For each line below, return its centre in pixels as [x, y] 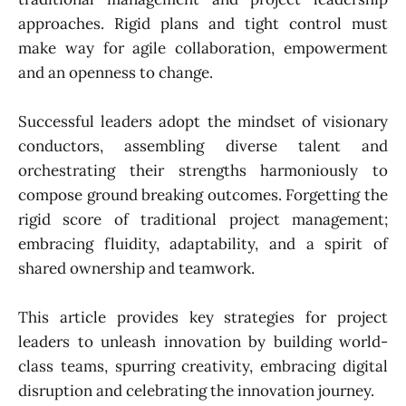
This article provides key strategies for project [203, 318]
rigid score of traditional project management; [203, 219]
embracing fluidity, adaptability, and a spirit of [203, 243]
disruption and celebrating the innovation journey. [196, 391]
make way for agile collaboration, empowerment [203, 48]
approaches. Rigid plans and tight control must [203, 23]
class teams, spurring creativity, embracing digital [203, 367]
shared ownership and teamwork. [136, 268]
